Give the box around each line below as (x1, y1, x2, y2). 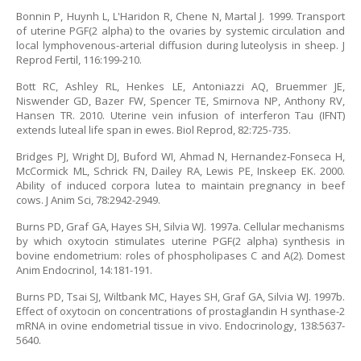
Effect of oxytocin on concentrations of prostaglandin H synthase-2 (16, 304, 345, 318)
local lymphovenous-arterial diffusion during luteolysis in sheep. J (16, 38, 345, 52)
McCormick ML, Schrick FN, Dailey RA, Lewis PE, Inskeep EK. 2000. (16, 164, 345, 178)
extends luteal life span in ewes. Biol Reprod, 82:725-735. (16, 122, 291, 137)
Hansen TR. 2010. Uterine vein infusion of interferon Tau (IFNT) (16, 108, 345, 122)
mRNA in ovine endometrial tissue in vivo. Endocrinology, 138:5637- (16, 318, 345, 333)
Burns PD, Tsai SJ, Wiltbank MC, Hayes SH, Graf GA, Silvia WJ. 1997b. (16, 289, 345, 304)
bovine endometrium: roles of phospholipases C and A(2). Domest (16, 248, 345, 263)
